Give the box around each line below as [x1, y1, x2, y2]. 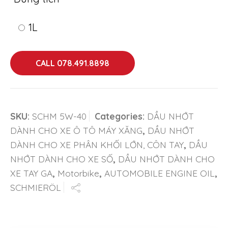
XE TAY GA [10, 167, 52, 179]
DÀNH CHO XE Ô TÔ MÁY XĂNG [10, 124, 142, 136]
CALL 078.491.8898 [36, 58, 109, 68]
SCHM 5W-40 [32, 110, 87, 122]
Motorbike [58, 167, 99, 179]
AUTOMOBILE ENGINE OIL [104, 167, 215, 179]
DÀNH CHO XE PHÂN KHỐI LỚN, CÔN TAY [10, 138, 184, 150]
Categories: [95, 110, 147, 122]
